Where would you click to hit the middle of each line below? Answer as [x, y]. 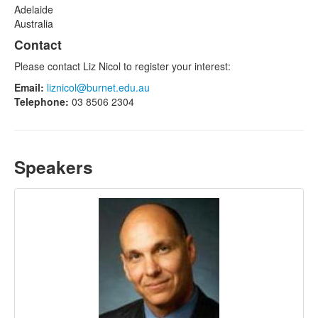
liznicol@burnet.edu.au [98, 87]
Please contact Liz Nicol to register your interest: [122, 66]
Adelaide [34, 9]
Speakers [54, 167]
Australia [34, 23]
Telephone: [42, 102]
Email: [29, 87]
